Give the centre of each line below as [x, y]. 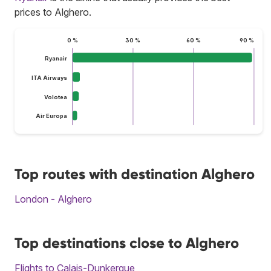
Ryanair [56, 58]
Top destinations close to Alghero [127, 243]
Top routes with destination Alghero [135, 174]
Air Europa [51, 116]
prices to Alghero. [53, 12]
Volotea [55, 97]
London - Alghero [53, 199]
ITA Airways [49, 77]
